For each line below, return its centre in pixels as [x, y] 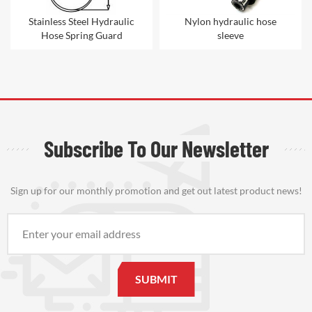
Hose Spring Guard [81, 36]
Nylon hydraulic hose [231, 22]
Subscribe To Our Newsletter [156, 149]
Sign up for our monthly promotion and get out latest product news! [156, 191]
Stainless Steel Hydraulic [81, 22]
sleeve [231, 36]
